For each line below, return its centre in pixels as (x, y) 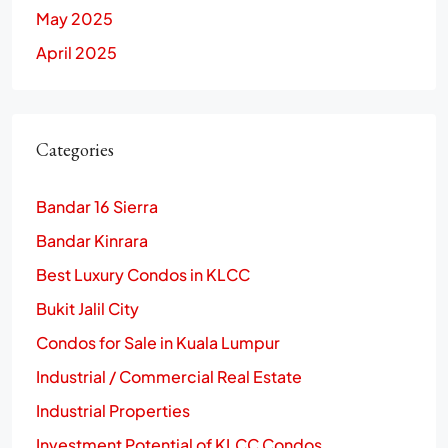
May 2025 (74, 18)
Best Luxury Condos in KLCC (143, 274)
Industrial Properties (113, 410)
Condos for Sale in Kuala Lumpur (158, 342)
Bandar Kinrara (92, 240)
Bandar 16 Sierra (97, 206)
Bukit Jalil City (87, 308)
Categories (75, 149)
